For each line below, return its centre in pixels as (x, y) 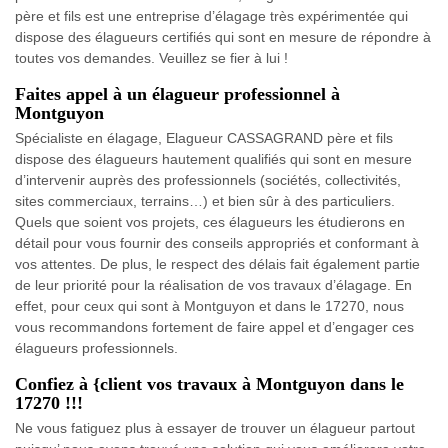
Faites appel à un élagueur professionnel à (177, 93)
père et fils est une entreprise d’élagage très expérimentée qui (211, 15)
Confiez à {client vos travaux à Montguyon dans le (209, 383)
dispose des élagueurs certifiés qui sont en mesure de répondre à (223, 36)
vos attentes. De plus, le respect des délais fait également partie (217, 263)
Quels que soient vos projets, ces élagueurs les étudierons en (210, 221)
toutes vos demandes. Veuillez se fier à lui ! (151, 57)
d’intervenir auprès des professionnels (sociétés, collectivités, (208, 179)
